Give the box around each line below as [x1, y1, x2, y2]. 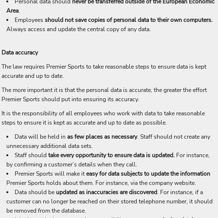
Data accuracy [1, 49, 38, 56]
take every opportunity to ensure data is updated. [48, 151, 175, 159]
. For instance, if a [157, 188, 203, 196]
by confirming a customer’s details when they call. [6, 161, 137, 168]
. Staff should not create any [137, 133, 210, 141]
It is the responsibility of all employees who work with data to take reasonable [1, 109, 205, 117]
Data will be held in [15, 133, 67, 141]
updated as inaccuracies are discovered [56, 188, 157, 196]
